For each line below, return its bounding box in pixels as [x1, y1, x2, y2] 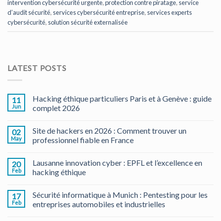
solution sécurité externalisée [48, 18, 128, 27]
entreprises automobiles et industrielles [33, 199, 165, 209]
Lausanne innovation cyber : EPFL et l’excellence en [33, 157, 202, 167]
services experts [147, 8, 192, 17]
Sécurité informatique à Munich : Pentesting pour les [33, 189, 208, 199]
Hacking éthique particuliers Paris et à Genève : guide [33, 93, 212, 103]
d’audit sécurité [7, 8, 50, 17]
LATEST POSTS [7, 63, 67, 73]
